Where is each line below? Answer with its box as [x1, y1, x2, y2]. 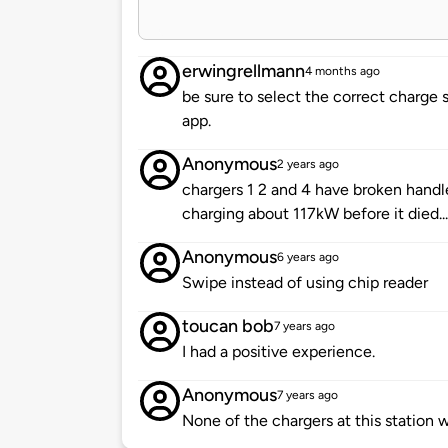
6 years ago [277, 250, 339, 265]
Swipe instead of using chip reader [182, 273, 428, 293]
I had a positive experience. [182, 342, 375, 362]
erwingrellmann [182, 60, 305, 83]
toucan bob [182, 315, 274, 338]
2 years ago [277, 157, 339, 172]
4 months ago [305, 64, 380, 79]
